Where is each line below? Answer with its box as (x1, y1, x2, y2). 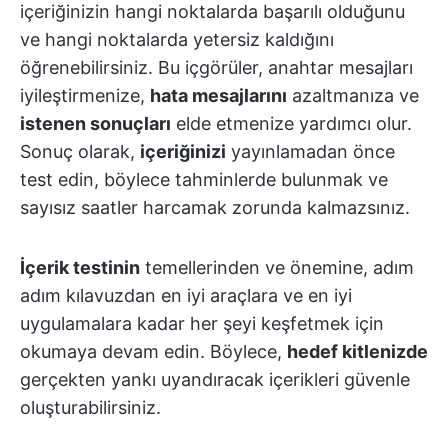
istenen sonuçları (20, 113, 171, 134)
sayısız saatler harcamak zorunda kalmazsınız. (20, 197, 410, 218)
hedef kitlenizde (287, 341, 428, 362)
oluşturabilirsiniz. (20, 397, 161, 418)
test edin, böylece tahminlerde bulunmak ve (20, 169, 388, 190)
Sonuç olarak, (20, 141, 140, 162)
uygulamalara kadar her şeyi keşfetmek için (20, 313, 384, 334)
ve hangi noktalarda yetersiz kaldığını (20, 29, 334, 50)
